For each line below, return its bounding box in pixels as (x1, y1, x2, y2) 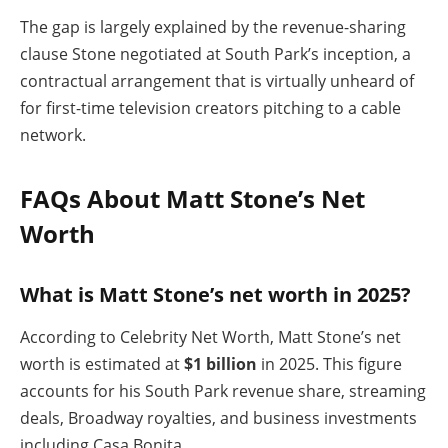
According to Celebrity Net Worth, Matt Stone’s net (20, 325, 401, 348)
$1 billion (184, 352, 257, 375)
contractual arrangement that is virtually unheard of (20, 69, 414, 92)
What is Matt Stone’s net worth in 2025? (20, 279, 411, 308)
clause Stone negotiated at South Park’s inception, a (20, 42, 411, 65)
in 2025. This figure (257, 352, 402, 375)
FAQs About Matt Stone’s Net (20, 181, 365, 215)
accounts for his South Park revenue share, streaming (20, 379, 426, 402)
